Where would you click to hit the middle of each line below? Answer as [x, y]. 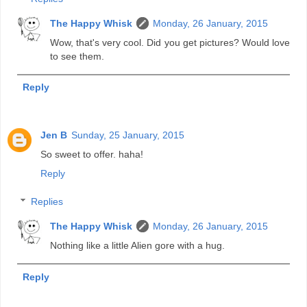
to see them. [77, 56]
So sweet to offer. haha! [92, 154]
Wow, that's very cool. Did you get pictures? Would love [170, 42]
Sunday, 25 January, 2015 [128, 135]
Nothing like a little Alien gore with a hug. [138, 246]
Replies [47, 202]
